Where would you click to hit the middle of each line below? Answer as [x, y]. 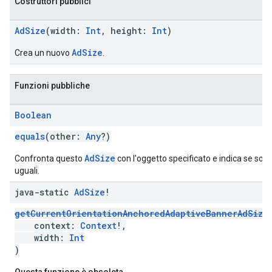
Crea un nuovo [43, 53]
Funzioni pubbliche [52, 86]
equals [30, 136]
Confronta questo [49, 158]
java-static [44, 192]
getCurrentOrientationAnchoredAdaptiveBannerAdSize [141, 213]
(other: [65, 136]
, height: [126, 31]
